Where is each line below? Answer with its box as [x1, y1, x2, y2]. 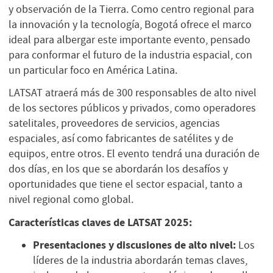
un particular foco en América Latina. [9, 63, 182, 77]
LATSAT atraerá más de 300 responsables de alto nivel [9, 86, 257, 100]
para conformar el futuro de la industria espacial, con [9, 48, 252, 62]
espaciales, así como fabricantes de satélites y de [9, 132, 233, 146]
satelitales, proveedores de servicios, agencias [9, 116, 220, 130]
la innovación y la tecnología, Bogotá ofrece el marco [9, 17, 252, 31]
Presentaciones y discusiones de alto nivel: [33, 238, 236, 253]
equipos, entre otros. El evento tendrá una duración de [9, 147, 260, 161]
